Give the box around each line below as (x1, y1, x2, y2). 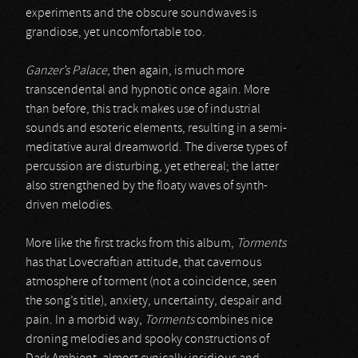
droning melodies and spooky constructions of (26, 333, 269, 346)
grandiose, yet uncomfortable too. (26, 26, 205, 39)
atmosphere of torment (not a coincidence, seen (26, 276, 277, 288)
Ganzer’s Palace (26, 65, 107, 78)
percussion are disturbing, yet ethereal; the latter (26, 161, 279, 173)
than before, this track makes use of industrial (26, 103, 261, 116)
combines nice (194, 314, 273, 327)
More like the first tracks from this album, (26, 237, 237, 250)
